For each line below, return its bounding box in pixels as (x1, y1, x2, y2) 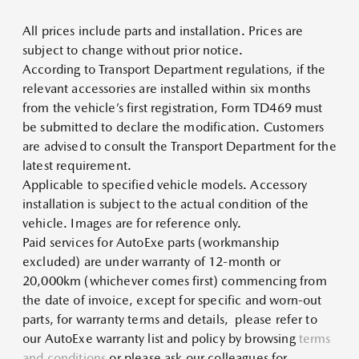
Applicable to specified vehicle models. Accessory (22, 177, 307, 193)
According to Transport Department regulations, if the (22, 62, 326, 78)
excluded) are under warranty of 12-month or (22, 254, 280, 270)
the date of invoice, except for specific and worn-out (22, 292, 322, 309)
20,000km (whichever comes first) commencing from (22, 273, 327, 289)
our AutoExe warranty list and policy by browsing (22, 331, 299, 347)
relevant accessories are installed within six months (22, 81, 311, 97)
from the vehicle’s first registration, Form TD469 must (22, 100, 323, 116)
